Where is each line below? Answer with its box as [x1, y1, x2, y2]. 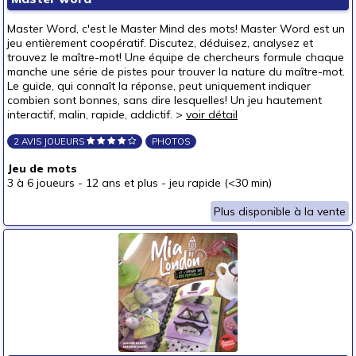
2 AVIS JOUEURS [14, 136, 87, 147]
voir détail [186, 107, 238, 122]
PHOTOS [152, 136, 190, 147]
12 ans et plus [86, 176, 158, 190]
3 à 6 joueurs [7, 176, 75, 190]
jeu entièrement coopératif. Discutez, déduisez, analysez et [7, 36, 313, 50]
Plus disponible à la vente [214, 204, 346, 219]
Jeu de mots [7, 161, 77, 176]
